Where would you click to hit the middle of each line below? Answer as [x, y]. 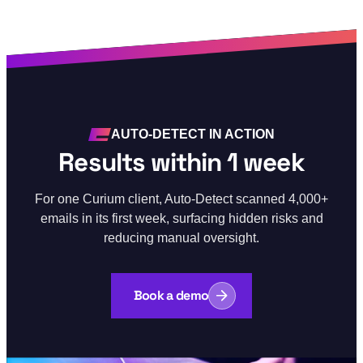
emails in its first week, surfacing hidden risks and [181, 218]
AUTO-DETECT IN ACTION [193, 134]
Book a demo [171, 296]
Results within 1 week [181, 162]
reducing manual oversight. [181, 238]
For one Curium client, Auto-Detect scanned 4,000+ [181, 199]
